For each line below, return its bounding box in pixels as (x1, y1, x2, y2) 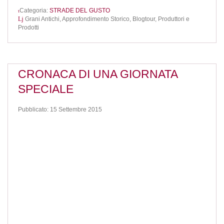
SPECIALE (18, 82, 73, 96)
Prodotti (18, 24, 39, 31)
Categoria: (19, 7, 49, 14)
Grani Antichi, (25, 15, 62, 23)
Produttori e (158, 15, 189, 23)
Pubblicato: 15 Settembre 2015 (18, 105, 102, 113)
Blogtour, (132, 15, 158, 23)
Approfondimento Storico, (62, 15, 132, 23)
